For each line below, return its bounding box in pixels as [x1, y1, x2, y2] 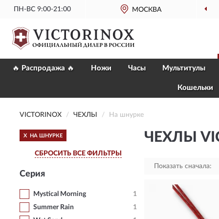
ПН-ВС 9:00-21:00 [14, 6, 71, 13]
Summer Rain [33, 204, 74, 211]
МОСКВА [132, 6, 162, 13]
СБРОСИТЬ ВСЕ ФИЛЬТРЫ [35, 150, 122, 157]
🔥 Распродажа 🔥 [12, 65, 74, 72]
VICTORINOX [20, 111, 62, 118]
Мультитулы [162, 65, 205, 72]
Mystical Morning [33, 191, 86, 197]
